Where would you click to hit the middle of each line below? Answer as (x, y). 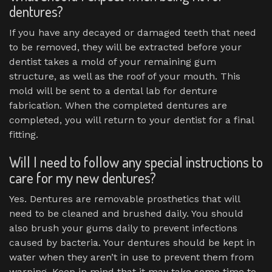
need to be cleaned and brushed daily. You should (126, 213)
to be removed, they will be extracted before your (125, 47)
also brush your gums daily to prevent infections (123, 228)
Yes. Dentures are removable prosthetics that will (124, 199)
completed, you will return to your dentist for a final (131, 120)
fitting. (24, 134)
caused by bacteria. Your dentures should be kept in (132, 242)
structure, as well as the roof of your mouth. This (125, 76)
